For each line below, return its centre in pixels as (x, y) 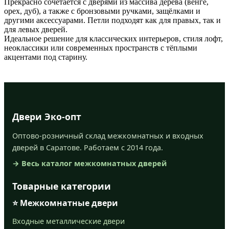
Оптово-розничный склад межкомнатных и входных (108, 136)
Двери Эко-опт (47, 116)
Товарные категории (62, 186)
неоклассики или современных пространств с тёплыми (101, 48)
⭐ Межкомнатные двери (65, 203)
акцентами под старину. (46, 57)
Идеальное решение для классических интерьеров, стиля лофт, (113, 39)
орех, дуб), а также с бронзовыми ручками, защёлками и (102, 11)
